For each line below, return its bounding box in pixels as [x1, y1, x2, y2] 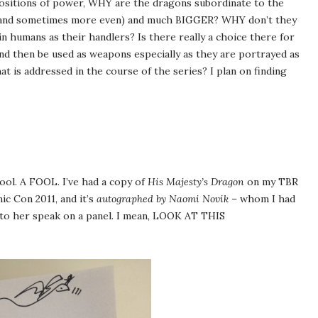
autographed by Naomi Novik [97, 192, 229, 205]
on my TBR [244, 175, 298, 188]
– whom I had [229, 192, 295, 205]
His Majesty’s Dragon [148, 175, 244, 188]
